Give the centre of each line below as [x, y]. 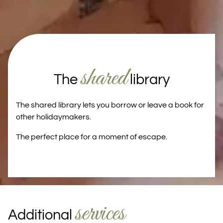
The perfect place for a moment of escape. [92, 137]
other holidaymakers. [54, 117]
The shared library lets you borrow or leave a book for [110, 105]
